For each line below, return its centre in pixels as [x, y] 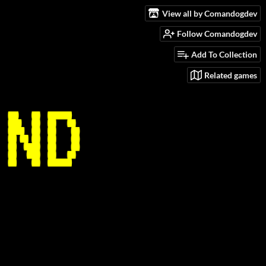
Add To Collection [224, 55]
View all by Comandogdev [210, 13]
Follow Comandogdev [217, 34]
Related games [231, 75]
